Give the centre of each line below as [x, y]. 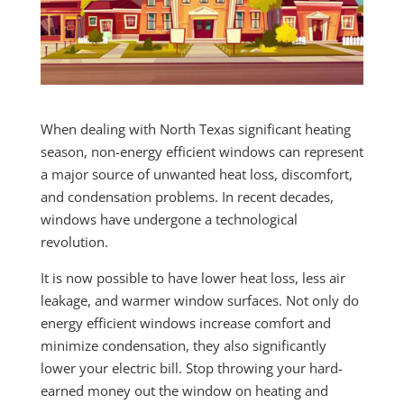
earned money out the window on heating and [184, 391]
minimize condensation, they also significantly [183, 346]
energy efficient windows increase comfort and [185, 323]
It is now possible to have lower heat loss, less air [193, 278]
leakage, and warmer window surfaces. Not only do [199, 301]
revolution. [74, 242]
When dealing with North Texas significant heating [195, 129]
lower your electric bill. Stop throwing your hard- [191, 368]
